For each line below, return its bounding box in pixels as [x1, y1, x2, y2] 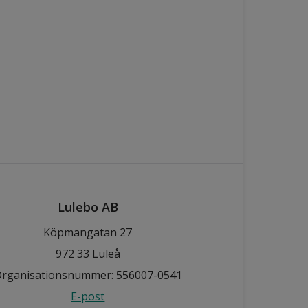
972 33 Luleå [55, 245, 120, 261]
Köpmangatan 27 [43, 224, 133, 240]
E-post [71, 288, 105, 304]
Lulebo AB [57, 198, 118, 215]
